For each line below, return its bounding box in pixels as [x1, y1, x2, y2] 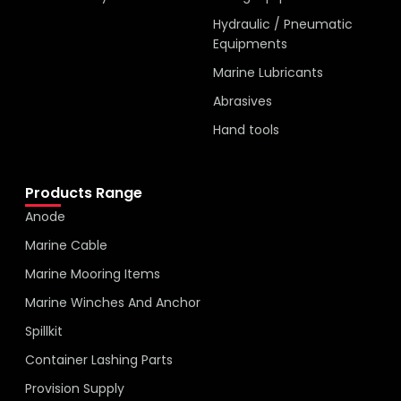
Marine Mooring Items [25, 265, 160, 284]
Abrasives [213, 92, 272, 111]
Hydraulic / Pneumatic [213, 15, 353, 34]
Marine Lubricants [213, 64, 323, 82]
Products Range [25, 183, 142, 204]
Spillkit [25, 322, 63, 341]
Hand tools [213, 121, 279, 140]
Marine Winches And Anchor [25, 294, 200, 312]
